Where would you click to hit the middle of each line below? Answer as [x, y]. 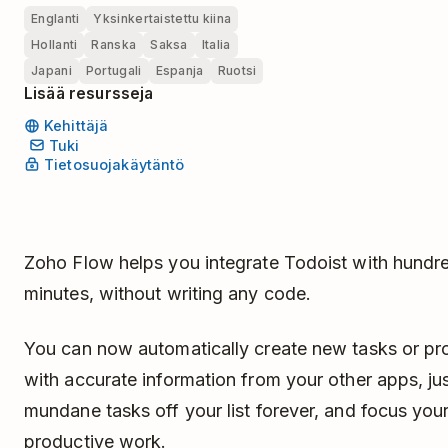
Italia [216, 44]
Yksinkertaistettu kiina [162, 18]
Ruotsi [237, 70]
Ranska [114, 44]
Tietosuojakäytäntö [114, 165]
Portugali [113, 70]
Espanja [179, 70]
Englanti [55, 18]
